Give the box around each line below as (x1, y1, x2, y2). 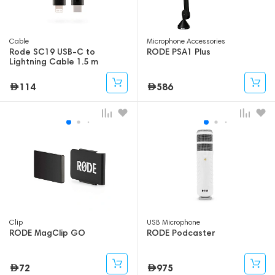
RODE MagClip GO (9, 227, 85, 239)
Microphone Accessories (147, 36, 225, 46)
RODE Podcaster (147, 227, 215, 239)
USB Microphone (147, 217, 200, 227)
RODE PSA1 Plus (147, 46, 211, 58)
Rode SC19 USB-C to (9, 46, 95, 58)
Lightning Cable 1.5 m (9, 56, 98, 68)
